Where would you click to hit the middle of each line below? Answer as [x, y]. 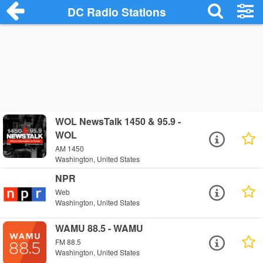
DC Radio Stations [117, 12]
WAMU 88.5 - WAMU [100, 228]
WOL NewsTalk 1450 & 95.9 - [118, 121]
